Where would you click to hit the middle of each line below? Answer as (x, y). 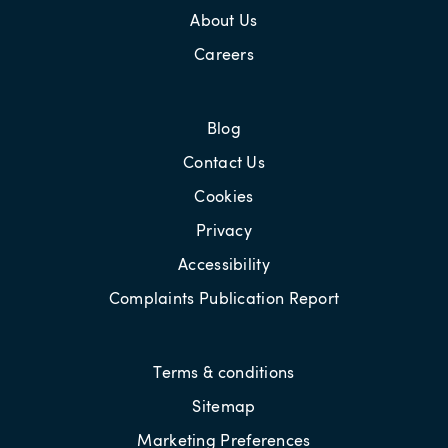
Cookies (224, 195)
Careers (224, 53)
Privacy (224, 229)
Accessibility (224, 263)
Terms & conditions (224, 371)
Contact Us (224, 161)
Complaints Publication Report (224, 297)
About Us (224, 19)
